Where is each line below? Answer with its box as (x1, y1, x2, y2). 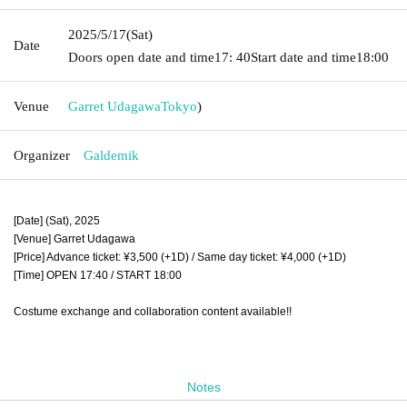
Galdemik (84, 147, 139, 163)
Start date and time (251, 49, 356, 65)
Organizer (14, 147, 70, 163)
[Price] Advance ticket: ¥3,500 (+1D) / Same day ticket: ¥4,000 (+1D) (14, 250, 346, 263)
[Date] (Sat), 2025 (14, 213, 100, 227)
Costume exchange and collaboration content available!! (14, 304, 292, 318)
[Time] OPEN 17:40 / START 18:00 (14, 268, 182, 282)
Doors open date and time (68, 49, 214, 65)
